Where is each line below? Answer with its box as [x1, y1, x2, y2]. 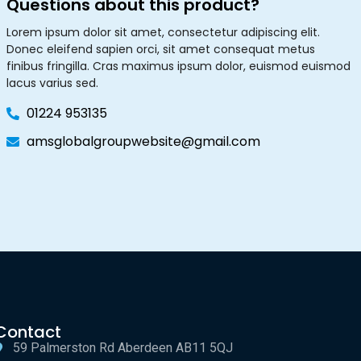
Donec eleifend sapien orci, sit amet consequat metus [6, 41, 315, 58]
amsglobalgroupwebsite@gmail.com [26, 132, 260, 151]
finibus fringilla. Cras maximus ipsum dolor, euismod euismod [6, 58, 351, 75]
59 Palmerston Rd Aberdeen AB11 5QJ [12, 340, 233, 356]
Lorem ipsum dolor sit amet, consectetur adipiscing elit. [6, 24, 320, 41]
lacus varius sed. [6, 75, 98, 92]
